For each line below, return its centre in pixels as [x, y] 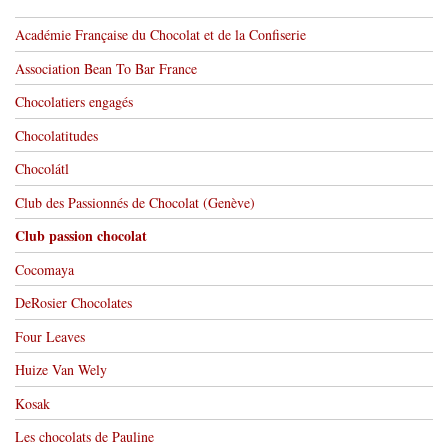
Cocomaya [44, 269]
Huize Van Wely [61, 370]
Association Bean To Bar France [106, 68]
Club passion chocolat [81, 236]
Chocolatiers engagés [74, 102]
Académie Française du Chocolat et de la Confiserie [160, 35]
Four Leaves [50, 336]
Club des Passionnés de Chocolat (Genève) [135, 202]
